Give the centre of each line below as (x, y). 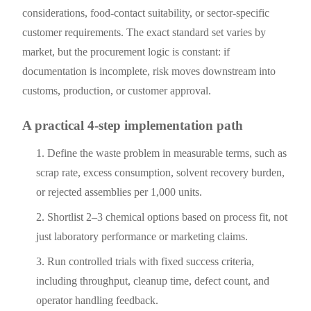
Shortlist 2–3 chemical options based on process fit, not (168, 217)
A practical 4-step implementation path (133, 125)
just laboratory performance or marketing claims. (142, 236)
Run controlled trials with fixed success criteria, (151, 261)
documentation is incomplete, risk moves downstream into (149, 71)
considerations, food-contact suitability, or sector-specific (146, 12)
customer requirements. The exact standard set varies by (144, 32)
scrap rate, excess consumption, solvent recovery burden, (161, 172)
